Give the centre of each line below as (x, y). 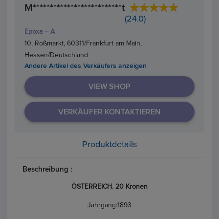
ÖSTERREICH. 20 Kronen (109, 186)
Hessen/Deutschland (56, 55)
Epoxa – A (40, 32)
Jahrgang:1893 (109, 205)
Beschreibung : (47, 169)
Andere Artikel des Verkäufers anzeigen (86, 66)
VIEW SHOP (109, 86)
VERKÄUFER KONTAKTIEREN (109, 112)
